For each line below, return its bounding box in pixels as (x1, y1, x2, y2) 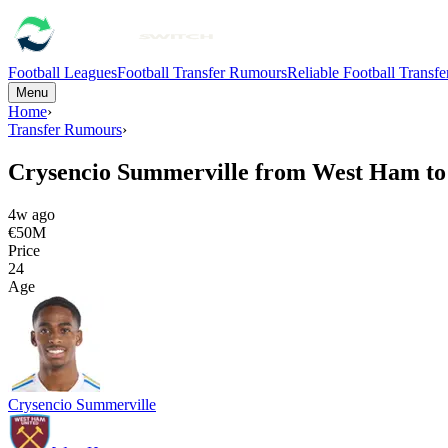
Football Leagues (8, 64, 117, 81)
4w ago (8, 205, 55, 223)
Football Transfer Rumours (117, 64, 287, 81)
